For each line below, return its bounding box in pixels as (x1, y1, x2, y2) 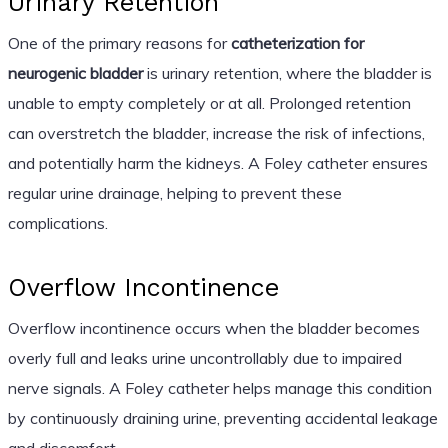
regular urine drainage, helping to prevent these (7, 182, 342, 203)
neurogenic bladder (7, 62, 143, 83)
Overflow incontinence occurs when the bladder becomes (7, 317, 420, 338)
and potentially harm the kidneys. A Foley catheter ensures (7, 152, 428, 173)
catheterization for (230, 32, 364, 53)
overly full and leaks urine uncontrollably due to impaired (7, 347, 402, 368)
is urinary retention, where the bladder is (142, 62, 432, 83)
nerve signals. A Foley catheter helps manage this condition (7, 377, 432, 398)
